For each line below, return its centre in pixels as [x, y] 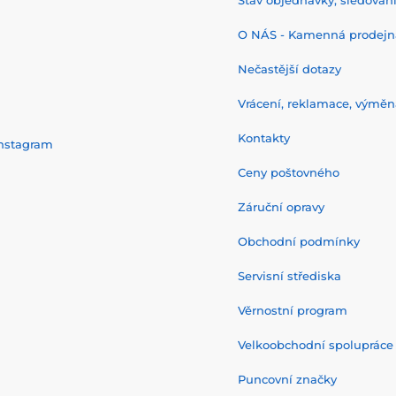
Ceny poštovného [289, 173]
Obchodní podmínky [299, 242]
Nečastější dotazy [289, 69]
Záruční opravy [281, 207]
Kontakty [264, 138]
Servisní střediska [289, 276]
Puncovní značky [287, 380]
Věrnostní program [293, 311]
